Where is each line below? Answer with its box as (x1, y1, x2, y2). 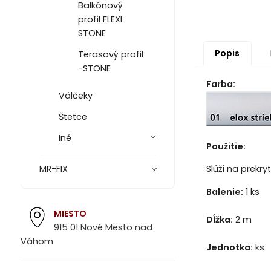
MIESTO (53, 207, 87, 220)
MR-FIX (39, 163, 68, 175)
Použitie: (206, 140, 246, 153)
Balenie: (206, 185, 243, 198)
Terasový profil (77, 48, 143, 61)
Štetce (58, 111, 87, 123)
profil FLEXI (77, 13, 122, 26)
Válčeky (58, 90, 93, 102)
